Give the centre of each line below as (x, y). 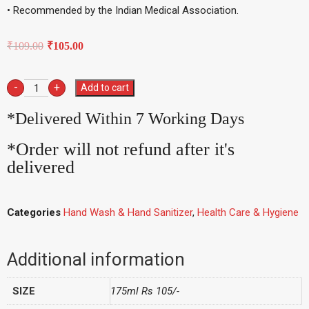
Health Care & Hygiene (248, 213)
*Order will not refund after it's (121, 150)
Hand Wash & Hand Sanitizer (128, 213)
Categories (34, 213)
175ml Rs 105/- (145, 291)
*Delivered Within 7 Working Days (126, 119)
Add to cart (105, 88)
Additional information (96, 260)
